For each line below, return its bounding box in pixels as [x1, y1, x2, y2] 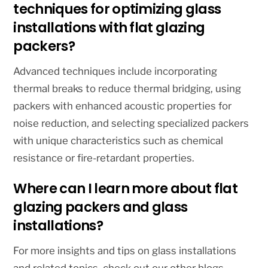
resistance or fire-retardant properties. [13, 151, 195, 164]
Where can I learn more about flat [13, 179, 237, 199]
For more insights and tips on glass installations [13, 244, 237, 257]
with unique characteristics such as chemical [13, 134, 224, 147]
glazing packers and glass [13, 197, 188, 217]
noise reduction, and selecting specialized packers [13, 117, 249, 129]
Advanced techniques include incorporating [13, 65, 218, 77]
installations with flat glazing [13, 18, 205, 38]
